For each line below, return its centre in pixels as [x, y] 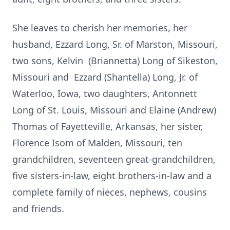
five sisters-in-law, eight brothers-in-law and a [112, 176]
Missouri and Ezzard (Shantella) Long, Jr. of [105, 77]
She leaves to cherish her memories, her [100, 28]
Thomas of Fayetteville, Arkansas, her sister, [108, 126]
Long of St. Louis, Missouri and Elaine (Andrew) [114, 110]
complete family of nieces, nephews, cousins [110, 192]
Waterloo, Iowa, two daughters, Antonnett [105, 93]
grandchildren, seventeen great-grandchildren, [114, 159]
